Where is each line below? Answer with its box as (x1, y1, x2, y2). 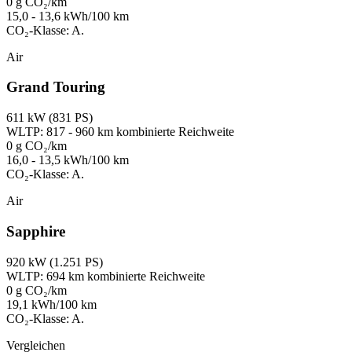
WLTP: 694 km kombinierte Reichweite (6, 269, 205, 283)
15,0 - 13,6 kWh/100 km (6, 9, 129, 23)
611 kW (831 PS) (6, 111, 93, 125)
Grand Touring (6, 79, 105, 96)
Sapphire (6, 222, 65, 240)
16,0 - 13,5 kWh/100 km (6, 153, 129, 167)
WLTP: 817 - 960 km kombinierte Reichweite (6, 125, 234, 139)
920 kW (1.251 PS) (6, 255, 103, 269)
